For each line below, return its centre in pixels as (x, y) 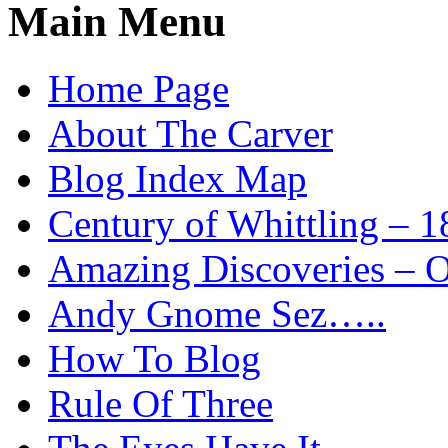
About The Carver (190, 134)
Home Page (138, 89)
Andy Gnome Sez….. (217, 314)
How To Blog (154, 359)
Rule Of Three (160, 404)
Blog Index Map (177, 179)
